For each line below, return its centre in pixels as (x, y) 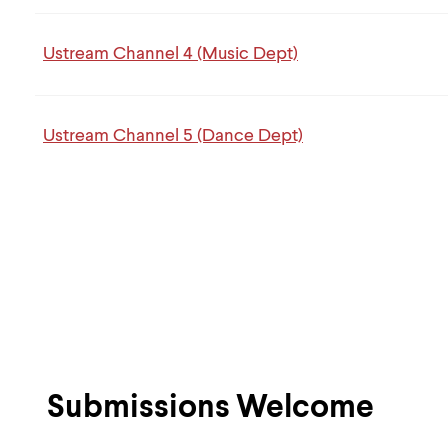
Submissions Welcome (210, 407)
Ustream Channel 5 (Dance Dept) (173, 135)
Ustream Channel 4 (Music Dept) (170, 53)
